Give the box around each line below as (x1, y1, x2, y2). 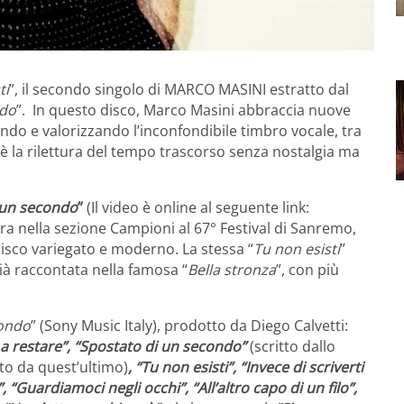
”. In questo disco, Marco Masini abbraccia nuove (16, 100, 351, 121)
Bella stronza (188, 260, 276, 280)
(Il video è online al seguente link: (83, 197, 309, 218)
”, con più (276, 260, 339, 280)
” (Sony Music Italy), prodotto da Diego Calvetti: (31, 316, 348, 336)
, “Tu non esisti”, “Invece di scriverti (128, 357, 363, 378)
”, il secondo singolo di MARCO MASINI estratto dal (9, 79, 349, 100)
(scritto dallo (250, 336, 335, 357)
